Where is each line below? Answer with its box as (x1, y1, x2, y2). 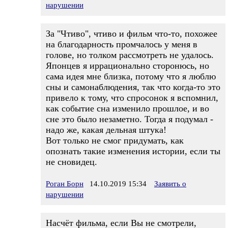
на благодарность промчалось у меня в (46, 39, 197, 49)
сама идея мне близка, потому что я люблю (46, 71, 216, 81)
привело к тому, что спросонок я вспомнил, (46, 93, 218, 103)
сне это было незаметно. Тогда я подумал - (46, 114, 213, 124)
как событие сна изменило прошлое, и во (46, 103, 209, 113)
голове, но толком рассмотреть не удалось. (46, 50, 214, 60)
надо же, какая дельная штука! (46, 125, 166, 135)
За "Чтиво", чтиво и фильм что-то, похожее (46, 28, 217, 39)
